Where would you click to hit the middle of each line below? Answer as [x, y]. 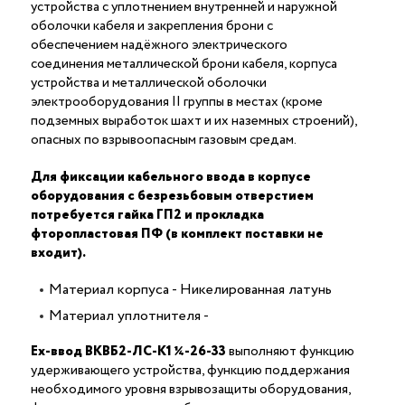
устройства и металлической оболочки [149, 83]
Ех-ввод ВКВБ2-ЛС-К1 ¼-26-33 [128, 351]
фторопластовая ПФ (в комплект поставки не [177, 234]
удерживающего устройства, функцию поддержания [190, 370]
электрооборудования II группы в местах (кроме [177, 102]
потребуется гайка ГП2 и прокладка [147, 215]
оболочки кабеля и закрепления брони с [152, 26]
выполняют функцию [290, 351]
